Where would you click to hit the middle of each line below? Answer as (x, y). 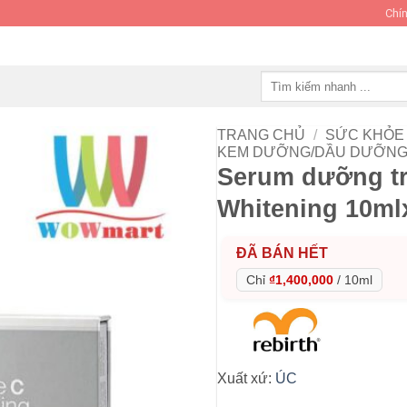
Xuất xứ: (246, 379)
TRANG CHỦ (261, 134)
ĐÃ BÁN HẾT (282, 253)
